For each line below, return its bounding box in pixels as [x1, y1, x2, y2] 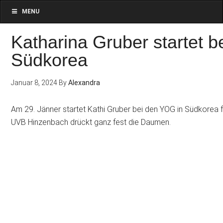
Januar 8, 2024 [11, 79, 58, 87]
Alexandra [68, 79, 101, 87]
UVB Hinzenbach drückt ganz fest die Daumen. [11, 117, 171, 127]
